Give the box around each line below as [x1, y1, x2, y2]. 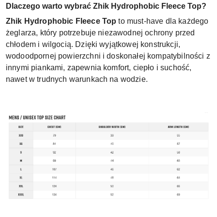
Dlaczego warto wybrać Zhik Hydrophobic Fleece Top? [6, 1, 206, 10]
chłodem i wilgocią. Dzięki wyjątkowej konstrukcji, [6, 40, 181, 48]
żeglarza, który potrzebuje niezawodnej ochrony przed [6, 28, 195, 37]
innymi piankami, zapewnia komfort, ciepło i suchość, [6, 63, 192, 72]
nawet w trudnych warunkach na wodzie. [6, 75, 148, 83]
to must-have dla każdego [116, 16, 209, 25]
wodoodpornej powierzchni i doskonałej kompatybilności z [6, 51, 210, 60]
